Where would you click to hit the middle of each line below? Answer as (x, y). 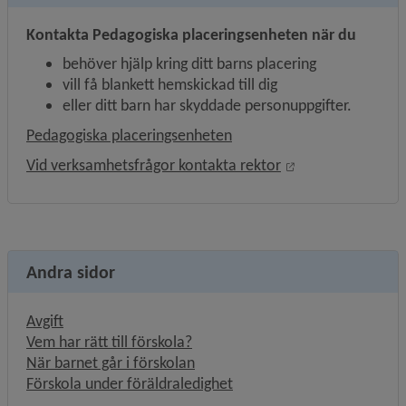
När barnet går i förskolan (111, 362)
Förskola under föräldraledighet (130, 383)
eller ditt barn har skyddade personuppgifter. (207, 105)
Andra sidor (71, 272)
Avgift (45, 321)
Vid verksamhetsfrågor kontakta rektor (154, 165)
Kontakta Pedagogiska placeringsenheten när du (191, 34)
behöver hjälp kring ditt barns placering (189, 63)
